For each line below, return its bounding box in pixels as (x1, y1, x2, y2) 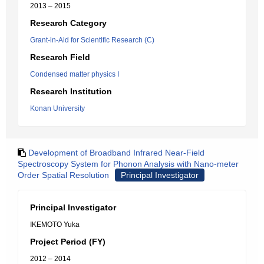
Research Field (30, 52, 90, 62)
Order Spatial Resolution (18, 170, 109, 180)
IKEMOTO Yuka (30, 220, 80, 229)
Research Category (30, 18, 107, 28)
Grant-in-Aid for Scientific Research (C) (30, 36, 154, 44)
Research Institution (30, 87, 112, 96)
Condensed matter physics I (30, 70, 119, 78)
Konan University (30, 104, 85, 113)
